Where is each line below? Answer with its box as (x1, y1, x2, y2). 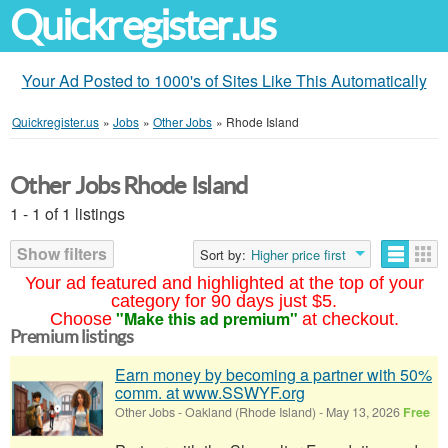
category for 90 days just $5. (111, 291, 337, 311)
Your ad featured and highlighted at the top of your (24, 273, 424, 293)
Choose (49, 309, 112, 329)
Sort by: (200, 245, 246, 264)
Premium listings (10, 326, 134, 347)
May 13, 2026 (323, 403, 403, 421)
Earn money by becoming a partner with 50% (115, 363, 432, 386)
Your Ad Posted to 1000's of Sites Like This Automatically (21, 69, 427, 92)
